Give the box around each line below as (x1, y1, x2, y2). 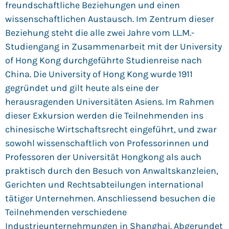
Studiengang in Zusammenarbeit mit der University (5, 41, 222, 53)
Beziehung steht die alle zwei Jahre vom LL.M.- (5, 27, 194, 39)
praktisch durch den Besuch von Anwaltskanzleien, (5, 165, 218, 177)
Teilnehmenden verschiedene (5, 207, 127, 218)
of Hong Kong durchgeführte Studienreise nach (5, 55, 202, 66)
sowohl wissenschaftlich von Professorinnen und (5, 138, 209, 149)
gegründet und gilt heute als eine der (5, 82, 159, 94)
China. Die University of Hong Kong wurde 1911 (5, 68, 193, 80)
